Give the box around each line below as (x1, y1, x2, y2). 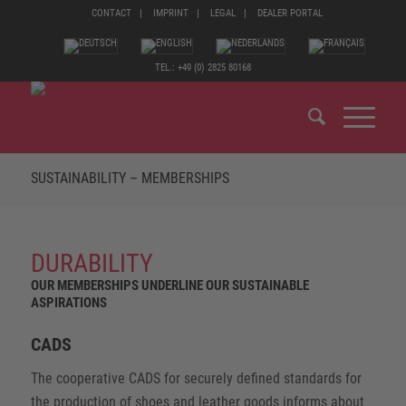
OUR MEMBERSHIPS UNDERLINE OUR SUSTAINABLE (30, 277, 309, 294)
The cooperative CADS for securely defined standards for (30, 369, 362, 387)
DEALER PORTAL (257, 7, 324, 19)
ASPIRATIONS (30, 295, 107, 311)
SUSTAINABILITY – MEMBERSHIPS (30, 169, 229, 187)
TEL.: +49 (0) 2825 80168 (154, 62, 251, 73)
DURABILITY (30, 248, 153, 278)
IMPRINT (153, 7, 189, 19)
